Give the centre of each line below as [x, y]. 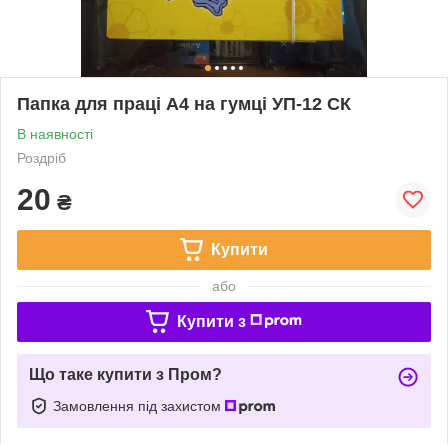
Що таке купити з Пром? [125, 374]
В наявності [55, 133]
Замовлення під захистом [139, 405]
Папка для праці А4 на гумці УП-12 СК [184, 103]
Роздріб [41, 157]
